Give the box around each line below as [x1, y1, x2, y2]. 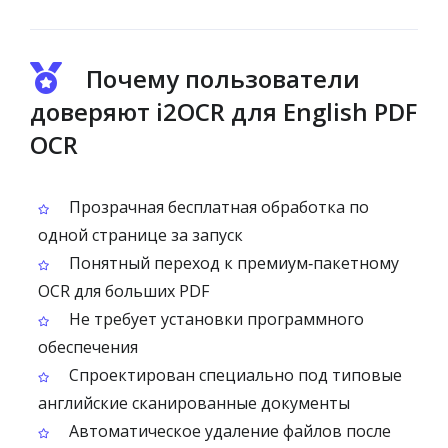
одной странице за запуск [38, 224, 243, 246]
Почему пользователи [86, 62, 360, 95]
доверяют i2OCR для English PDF [30, 95, 417, 128]
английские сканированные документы [38, 392, 350, 414]
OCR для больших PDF [38, 280, 209, 302]
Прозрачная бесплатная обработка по [65, 196, 369, 218]
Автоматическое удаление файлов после [65, 420, 391, 442]
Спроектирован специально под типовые [65, 364, 402, 386]
